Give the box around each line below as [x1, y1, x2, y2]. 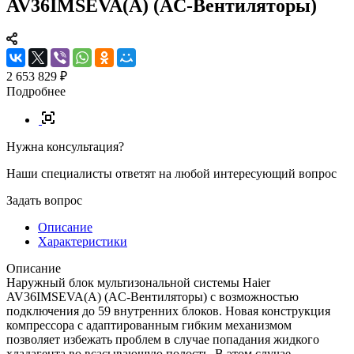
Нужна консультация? [6, 139, 124, 153]
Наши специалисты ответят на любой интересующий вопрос [6, 166, 337, 180]
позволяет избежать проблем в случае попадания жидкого [6, 332, 319, 346]
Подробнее [6, 84, 66, 98]
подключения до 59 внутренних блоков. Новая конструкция [6, 303, 330, 318]
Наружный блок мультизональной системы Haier [6, 275, 270, 289]
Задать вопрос [6, 193, 82, 207]
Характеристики [38, 234, 127, 248]
